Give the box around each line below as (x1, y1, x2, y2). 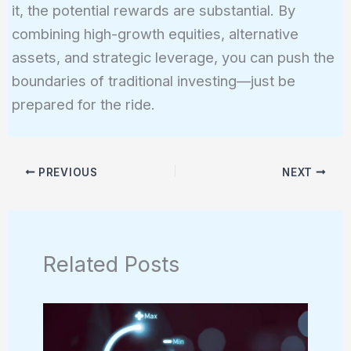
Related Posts (43, 250, 180, 277)
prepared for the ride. (11, 96, 155, 114)
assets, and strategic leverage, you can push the (11, 49, 335, 67)
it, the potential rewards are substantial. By (11, 2, 295, 20)
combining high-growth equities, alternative (11, 25, 299, 43)
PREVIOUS (35, 165, 98, 179)
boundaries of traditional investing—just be (11, 72, 295, 90)
